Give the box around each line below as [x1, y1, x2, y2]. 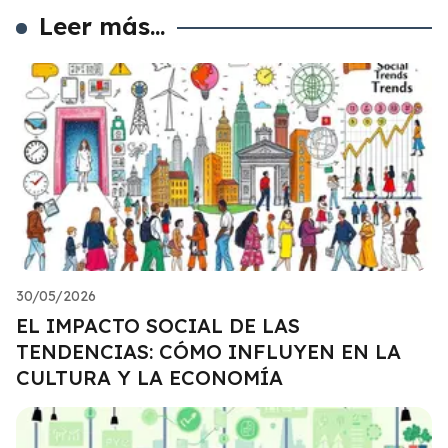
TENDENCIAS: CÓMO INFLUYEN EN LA [16, 338, 401, 364]
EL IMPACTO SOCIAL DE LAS [16, 312, 300, 338]
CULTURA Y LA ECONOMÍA [16, 364, 283, 390]
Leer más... [39, 10, 166, 41]
